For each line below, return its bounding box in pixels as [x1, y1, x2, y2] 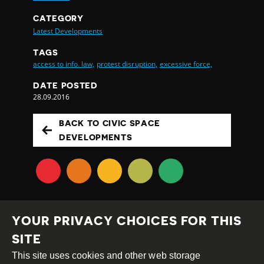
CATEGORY [33, 14, 84, 22]
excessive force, [159, 58, 212, 69]
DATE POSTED [33, 81, 98, 90]
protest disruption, [97, 58, 157, 69]
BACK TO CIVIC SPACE [59, 118, 160, 127]
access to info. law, [33, 58, 95, 69]
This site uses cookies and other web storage [12, 250, 200, 260]
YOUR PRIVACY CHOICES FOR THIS [12, 215, 242, 227]
